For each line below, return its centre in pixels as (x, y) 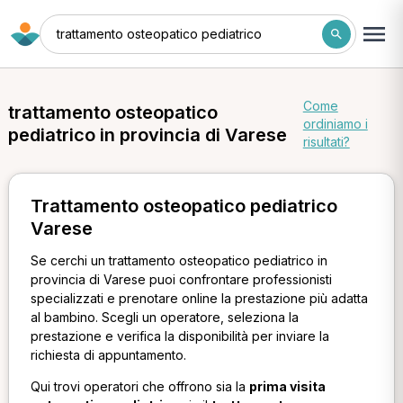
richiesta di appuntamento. (108, 355)
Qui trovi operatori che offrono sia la (139, 387)
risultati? (326, 142)
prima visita (287, 387)
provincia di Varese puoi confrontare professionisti (181, 279)
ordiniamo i (335, 124)
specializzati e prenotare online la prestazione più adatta (199, 298)
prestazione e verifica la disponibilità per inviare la (179, 336)
